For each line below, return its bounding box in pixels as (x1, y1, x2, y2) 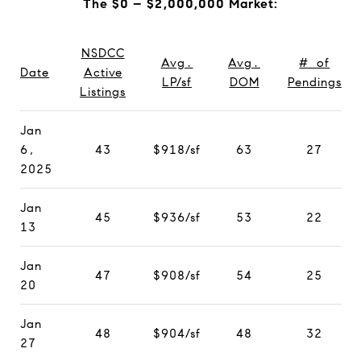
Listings (80, 85, 126, 99)
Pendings (287, 75, 342, 89)
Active (83, 65, 122, 80)
